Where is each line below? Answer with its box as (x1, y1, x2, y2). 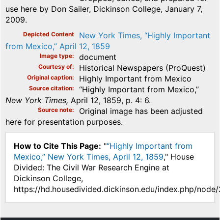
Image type (40, 52, 72, 59)
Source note (38, 106, 72, 113)
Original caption (27, 73, 72, 81)
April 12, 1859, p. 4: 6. (68, 95, 151, 105)
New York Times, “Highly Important (79, 30, 210, 40)
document (79, 52, 116, 62)
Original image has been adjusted (79, 106, 203, 116)
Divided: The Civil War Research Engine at (14, 162, 169, 172)
